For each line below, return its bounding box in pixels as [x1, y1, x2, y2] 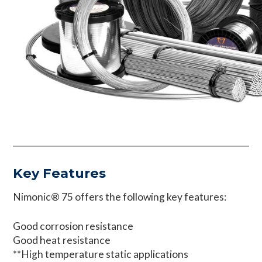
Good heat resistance [13, 234, 111, 247]
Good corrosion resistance [13, 220, 134, 233]
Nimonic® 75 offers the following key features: [13, 190, 227, 203]
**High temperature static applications [13, 248, 189, 261]
